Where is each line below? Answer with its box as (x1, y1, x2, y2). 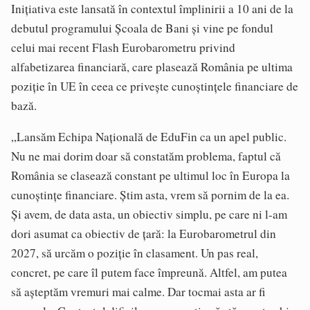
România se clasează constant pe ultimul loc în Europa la (11, 167, 290, 184)
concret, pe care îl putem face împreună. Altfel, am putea (11, 264, 287, 281)
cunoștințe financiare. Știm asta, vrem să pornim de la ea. (11, 187, 289, 203)
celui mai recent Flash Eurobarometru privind (11, 39, 235, 55)
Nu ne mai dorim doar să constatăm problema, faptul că (11, 148, 281, 165)
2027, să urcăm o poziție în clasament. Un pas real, (11, 245, 258, 262)
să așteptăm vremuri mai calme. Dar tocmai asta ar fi (11, 284, 266, 300)
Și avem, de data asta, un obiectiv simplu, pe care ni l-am (11, 206, 287, 223)
